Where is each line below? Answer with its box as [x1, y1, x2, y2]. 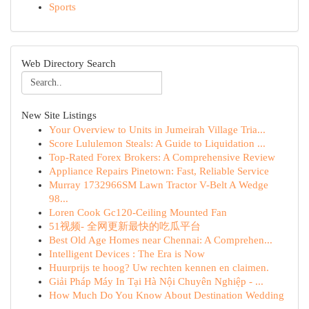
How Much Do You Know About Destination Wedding [49, 290, 284, 301]
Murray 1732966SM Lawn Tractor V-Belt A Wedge [49, 179, 268, 190]
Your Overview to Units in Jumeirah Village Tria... [49, 124, 266, 135]
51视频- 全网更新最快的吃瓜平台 [49, 221, 201, 232]
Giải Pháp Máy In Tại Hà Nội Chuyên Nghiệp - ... [49, 276, 263, 287]
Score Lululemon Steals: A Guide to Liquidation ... [49, 138, 266, 149]
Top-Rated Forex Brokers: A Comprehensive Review [49, 152, 275, 163]
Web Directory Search [21, 58, 116, 69]
